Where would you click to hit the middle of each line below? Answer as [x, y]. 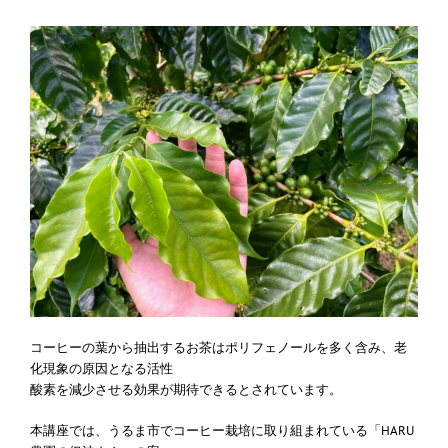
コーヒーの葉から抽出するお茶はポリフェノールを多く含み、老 [218, 347]
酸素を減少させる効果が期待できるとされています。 [186, 389]
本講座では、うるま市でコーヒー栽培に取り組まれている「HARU [222, 430]
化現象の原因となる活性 [101, 368]
